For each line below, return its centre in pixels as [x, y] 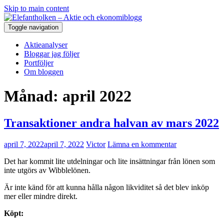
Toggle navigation [33, 27]
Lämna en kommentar [142, 144]
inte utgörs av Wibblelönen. [47, 170]
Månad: [33, 96]
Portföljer [39, 63]
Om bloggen [44, 72]
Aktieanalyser [46, 45]
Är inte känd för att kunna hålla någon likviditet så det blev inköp [106, 187]
